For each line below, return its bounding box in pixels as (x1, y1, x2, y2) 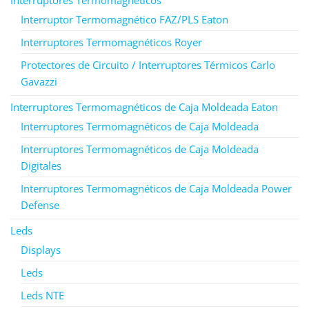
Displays (21, 242, 61, 257)
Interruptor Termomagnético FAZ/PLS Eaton (21, 12, 228, 26)
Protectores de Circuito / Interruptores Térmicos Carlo (21, 57, 275, 72)
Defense (21, 197, 59, 212)
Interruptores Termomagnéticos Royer (21, 34, 202, 49)
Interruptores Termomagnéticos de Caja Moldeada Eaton (10, 99, 278, 114)
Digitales (21, 158, 61, 172)
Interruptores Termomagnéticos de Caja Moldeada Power (21, 181, 292, 195)
